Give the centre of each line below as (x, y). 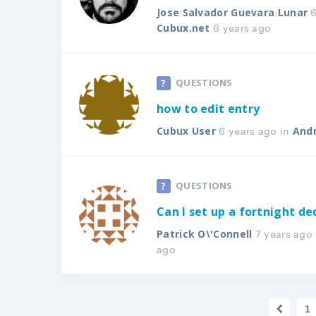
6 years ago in (254, 130)
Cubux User (186, 131)
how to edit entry (208, 109)
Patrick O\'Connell (205, 234)
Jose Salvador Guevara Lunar (232, 12)
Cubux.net (183, 28)
